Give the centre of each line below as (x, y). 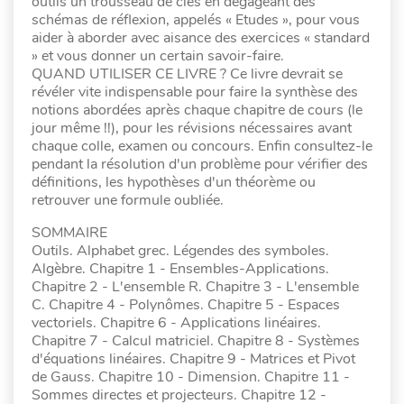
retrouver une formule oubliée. (128, 201)
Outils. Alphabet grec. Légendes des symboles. (180, 251)
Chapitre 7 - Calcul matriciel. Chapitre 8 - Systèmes (196, 341)
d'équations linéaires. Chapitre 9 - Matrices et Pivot (193, 359)
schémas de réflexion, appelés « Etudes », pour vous (196, 20)
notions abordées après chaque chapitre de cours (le (197, 110)
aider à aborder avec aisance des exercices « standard (201, 38)
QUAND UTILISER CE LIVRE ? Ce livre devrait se (187, 74)
